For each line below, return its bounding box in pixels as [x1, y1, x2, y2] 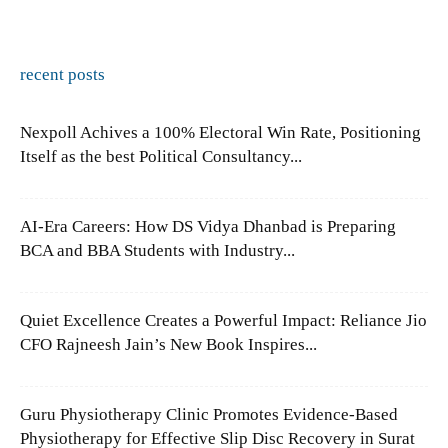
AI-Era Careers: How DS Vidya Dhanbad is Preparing [20, 216, 396, 236]
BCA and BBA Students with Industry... [20, 240, 295, 260]
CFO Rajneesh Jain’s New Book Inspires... [20, 334, 317, 354]
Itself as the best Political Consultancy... [20, 146, 302, 166]
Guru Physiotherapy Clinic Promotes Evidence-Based [20, 404, 398, 424]
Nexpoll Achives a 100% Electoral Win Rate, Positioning [20, 122, 421, 142]
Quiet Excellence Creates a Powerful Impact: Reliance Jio [20, 310, 427, 330]
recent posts [20, 64, 105, 84]
